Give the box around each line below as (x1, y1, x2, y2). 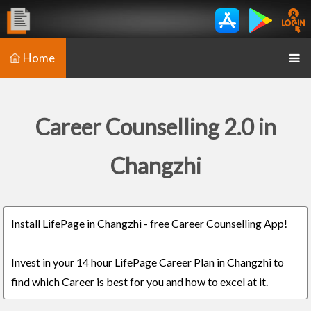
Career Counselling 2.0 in (35, 113, 276, 140)
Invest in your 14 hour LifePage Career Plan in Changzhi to (11, 255, 284, 269)
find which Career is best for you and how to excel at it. (11, 275, 268, 288)
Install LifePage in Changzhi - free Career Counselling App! (11, 217, 287, 230)
